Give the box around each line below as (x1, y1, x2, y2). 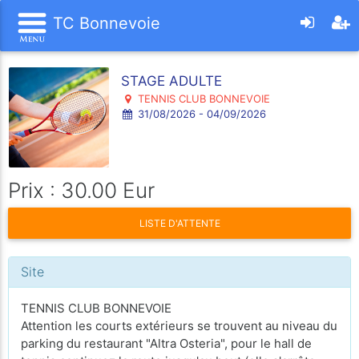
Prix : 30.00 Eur (8, 177, 155, 203)
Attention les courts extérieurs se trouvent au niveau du (21, 318, 337, 333)
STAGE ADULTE (121, 72, 222, 89)
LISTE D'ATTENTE (139, 217, 220, 229)
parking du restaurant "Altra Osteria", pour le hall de (21, 336, 312, 351)
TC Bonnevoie (48, 14, 160, 33)
